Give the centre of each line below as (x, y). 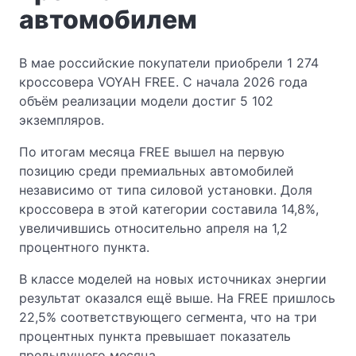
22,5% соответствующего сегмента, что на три (168, 317)
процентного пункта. (84, 247)
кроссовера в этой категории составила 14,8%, (169, 209)
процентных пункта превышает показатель (155, 336)
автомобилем (108, 19)
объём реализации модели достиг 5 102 (146, 101)
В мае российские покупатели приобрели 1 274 (169, 62)
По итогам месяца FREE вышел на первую (152, 151)
